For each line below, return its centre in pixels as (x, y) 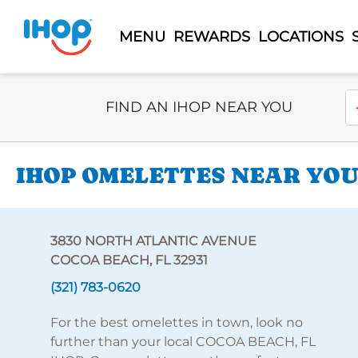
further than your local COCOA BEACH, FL (183, 342)
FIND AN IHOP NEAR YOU (199, 107)
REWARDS (211, 36)
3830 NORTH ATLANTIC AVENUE (153, 241)
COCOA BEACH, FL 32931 (129, 260)
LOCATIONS (300, 36)
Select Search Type (165, 98)
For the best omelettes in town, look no (176, 322)
